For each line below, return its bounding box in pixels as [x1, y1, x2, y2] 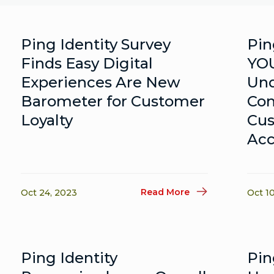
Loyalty [21, 111, 73, 129]
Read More [141, 186, 190, 198]
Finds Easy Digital [21, 54, 154, 72]
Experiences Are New [21, 73, 181, 91]
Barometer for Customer [21, 92, 206, 110]
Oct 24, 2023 [21, 187, 78, 198]
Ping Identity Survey [21, 35, 171, 53]
